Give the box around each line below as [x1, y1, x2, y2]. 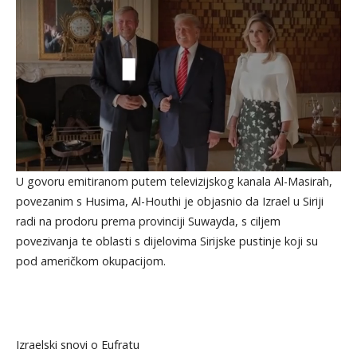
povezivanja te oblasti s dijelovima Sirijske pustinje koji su [15, 233, 318, 249]
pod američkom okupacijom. [15, 253, 166, 269]
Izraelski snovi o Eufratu [15, 336, 139, 352]
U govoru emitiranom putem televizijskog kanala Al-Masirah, [15, 173, 332, 189]
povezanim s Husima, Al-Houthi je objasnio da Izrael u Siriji [15, 193, 324, 209]
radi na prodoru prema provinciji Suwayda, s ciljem [15, 213, 280, 229]
